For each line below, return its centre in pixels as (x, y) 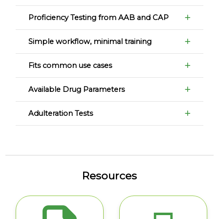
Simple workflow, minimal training (90, 41)
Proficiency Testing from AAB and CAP (99, 17)
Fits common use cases (70, 65)
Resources (109, 175)
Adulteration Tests (61, 113)
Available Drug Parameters (77, 89)
